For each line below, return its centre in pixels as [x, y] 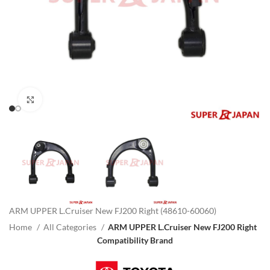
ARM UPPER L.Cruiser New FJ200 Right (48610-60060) [113, 211]
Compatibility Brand [135, 240]
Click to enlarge [70, 99]
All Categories [71, 227]
